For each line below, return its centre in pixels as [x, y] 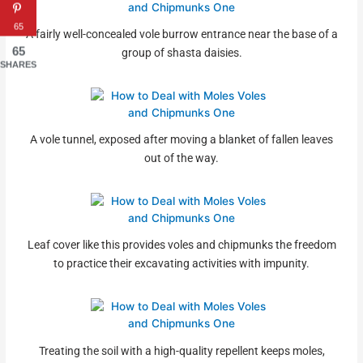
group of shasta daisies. [181, 53]
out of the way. [181, 158]
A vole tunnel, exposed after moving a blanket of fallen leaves [181, 140]
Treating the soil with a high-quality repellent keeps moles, [181, 350]
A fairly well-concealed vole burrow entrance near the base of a [181, 34]
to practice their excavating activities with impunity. [181, 264]
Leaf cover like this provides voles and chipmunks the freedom [181, 245]
